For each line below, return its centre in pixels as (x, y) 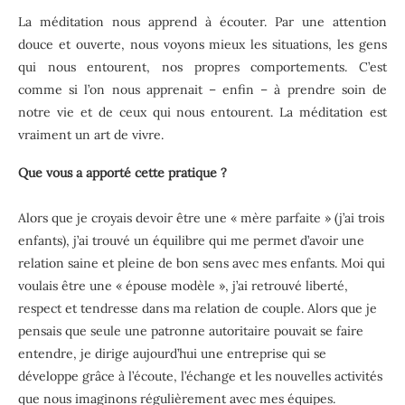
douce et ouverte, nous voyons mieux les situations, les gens (202, 44)
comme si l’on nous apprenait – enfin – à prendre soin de (202, 89)
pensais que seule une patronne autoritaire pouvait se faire (191, 330)
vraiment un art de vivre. (91, 134)
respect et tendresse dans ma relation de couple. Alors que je (198, 308)
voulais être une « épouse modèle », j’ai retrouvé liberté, (183, 285)
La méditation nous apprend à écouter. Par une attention (202, 21)
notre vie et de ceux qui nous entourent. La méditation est (202, 112)
